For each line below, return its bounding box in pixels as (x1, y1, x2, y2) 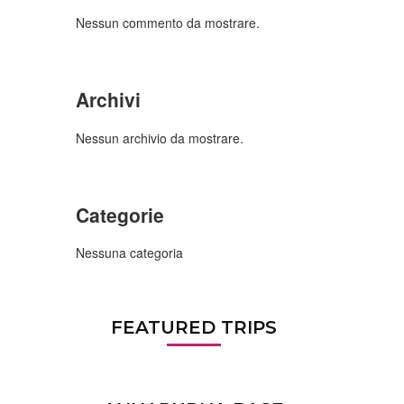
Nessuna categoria (75, 243, 183, 262)
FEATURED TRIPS (110, 317, 277, 339)
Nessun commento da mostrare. (75, 14, 260, 32)
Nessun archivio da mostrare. (75, 128, 243, 147)
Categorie (75, 200, 164, 228)
